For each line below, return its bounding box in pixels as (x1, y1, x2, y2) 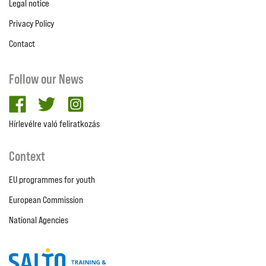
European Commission (9, 194, 83, 205)
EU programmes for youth (9, 174, 95, 185)
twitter (55, 97, 80, 107)
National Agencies (9, 214, 68, 226)
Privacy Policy (9, 18, 54, 29)
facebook (26, 97, 64, 107)
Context (9, 148, 45, 164)
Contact (9, 38, 35, 49)
